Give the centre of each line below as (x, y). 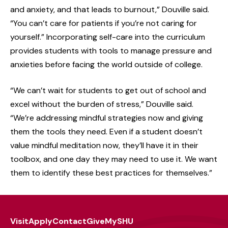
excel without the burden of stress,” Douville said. (102, 104)
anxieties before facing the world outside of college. (106, 64)
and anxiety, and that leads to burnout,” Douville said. (110, 9)
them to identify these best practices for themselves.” (111, 173)
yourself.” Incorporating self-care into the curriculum (108, 37)
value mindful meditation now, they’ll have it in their (104, 145)
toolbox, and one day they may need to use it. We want (114, 159)
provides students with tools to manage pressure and (111, 50)
